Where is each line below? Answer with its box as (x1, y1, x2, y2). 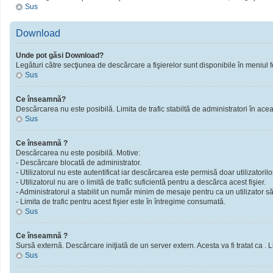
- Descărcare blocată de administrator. (16, 158, 141, 167)
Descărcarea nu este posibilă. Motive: (16, 149, 140, 157)
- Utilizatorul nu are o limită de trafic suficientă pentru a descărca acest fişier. (16, 178, 266, 186)
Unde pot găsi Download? (16, 51, 104, 60)
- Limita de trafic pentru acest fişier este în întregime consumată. (16, 197, 225, 206)
